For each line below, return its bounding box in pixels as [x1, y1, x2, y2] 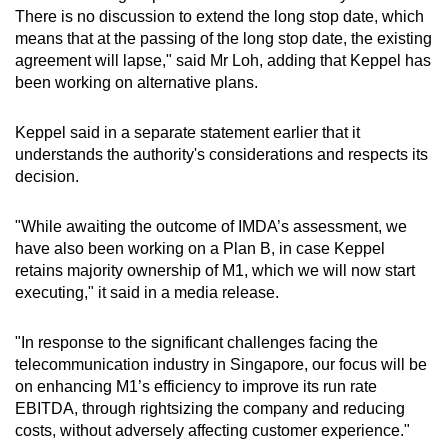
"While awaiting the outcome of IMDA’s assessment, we [15, 218, 407, 236]
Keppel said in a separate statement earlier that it [15, 124, 360, 142]
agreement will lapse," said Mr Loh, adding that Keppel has [15, 52, 431, 70]
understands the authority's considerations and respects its [15, 146, 428, 164]
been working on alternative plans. [15, 74, 258, 92]
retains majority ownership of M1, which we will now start [15, 262, 415, 280]
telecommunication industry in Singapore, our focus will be [15, 356, 427, 374]
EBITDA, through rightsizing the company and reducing [15, 400, 405, 418]
